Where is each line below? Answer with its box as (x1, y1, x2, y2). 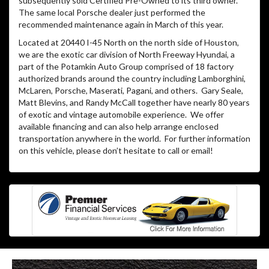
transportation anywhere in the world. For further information (19, 133, 250, 144)
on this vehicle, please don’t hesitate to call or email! (19, 145, 213, 156)
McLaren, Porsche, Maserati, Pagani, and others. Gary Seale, (19, 85, 243, 95)
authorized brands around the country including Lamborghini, (19, 73, 246, 83)
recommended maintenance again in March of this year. (19, 19, 223, 29)
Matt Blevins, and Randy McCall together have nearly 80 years (19, 97, 250, 107)
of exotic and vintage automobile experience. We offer (19, 109, 224, 119)
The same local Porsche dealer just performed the (19, 7, 205, 17)
